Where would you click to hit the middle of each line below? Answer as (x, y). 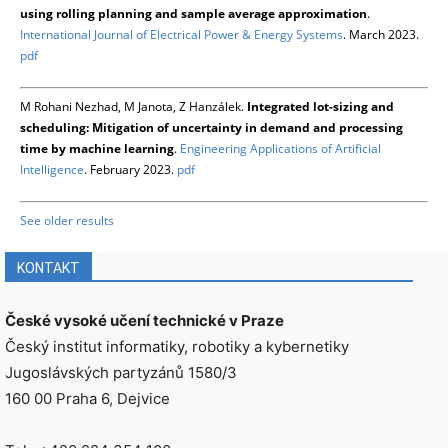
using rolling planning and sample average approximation (193, 14)
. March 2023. (381, 35)
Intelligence (52, 170)
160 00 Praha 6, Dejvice (87, 399)
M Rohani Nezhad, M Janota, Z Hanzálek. (133, 107)
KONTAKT (48, 268)
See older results (67, 221)
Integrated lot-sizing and (320, 107)
